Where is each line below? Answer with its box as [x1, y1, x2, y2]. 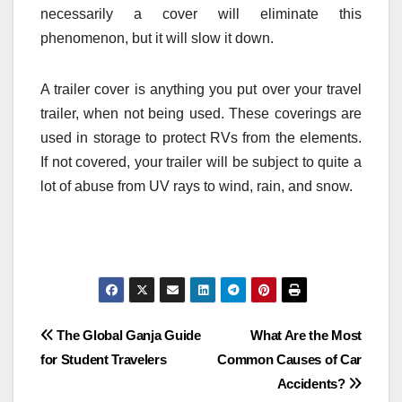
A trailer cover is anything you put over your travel [40, 81, 362, 97]
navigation [39, 360, 185, 396]
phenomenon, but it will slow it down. [40, 30, 274, 46]
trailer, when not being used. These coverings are [40, 105, 362, 121]
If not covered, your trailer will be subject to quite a [40, 153, 362, 170]
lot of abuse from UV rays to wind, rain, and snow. [40, 178, 353, 194]
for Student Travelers [40, 352, 167, 368]
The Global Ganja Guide [53, 328, 201, 344]
